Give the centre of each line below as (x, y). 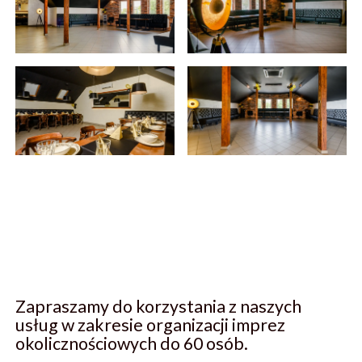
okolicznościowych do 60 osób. (132, 344)
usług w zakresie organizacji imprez (150, 325)
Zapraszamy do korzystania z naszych (158, 307)
